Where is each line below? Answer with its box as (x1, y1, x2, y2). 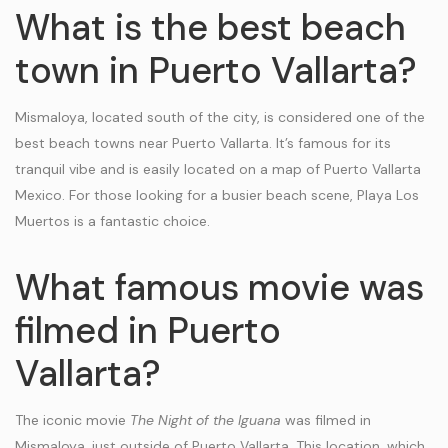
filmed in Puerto (15, 307, 281, 354)
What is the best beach (15, 4, 406, 51)
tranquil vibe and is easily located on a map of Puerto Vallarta (15, 160, 421, 178)
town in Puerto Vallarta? (15, 47, 417, 94)
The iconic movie (15, 411, 130, 429)
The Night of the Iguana (130, 411, 281, 429)
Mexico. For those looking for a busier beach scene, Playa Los (15, 186, 419, 204)
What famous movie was (15, 264, 424, 311)
